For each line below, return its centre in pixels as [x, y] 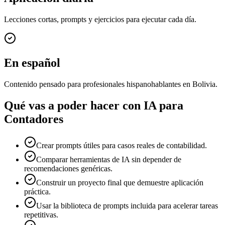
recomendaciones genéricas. [68, 168]
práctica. [37, 191]
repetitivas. [41, 214]
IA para [163, 105]
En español [32, 63]
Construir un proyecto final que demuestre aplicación [120, 182]
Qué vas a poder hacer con [74, 105]
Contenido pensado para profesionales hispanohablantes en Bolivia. [111, 84]
